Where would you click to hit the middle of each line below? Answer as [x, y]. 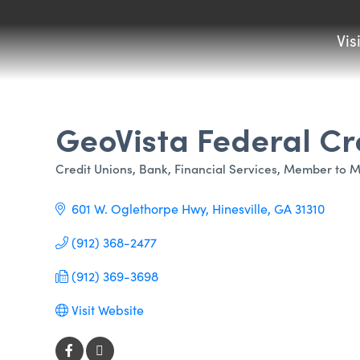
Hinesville [239, 209]
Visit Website [107, 310]
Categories [95, 179]
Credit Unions [94, 168]
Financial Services [225, 168]
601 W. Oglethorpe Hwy [138, 209]
